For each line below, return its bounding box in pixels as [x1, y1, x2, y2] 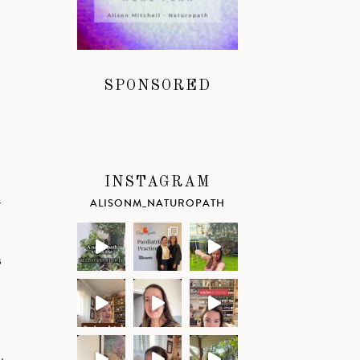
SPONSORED [104, 78, 211, 93]
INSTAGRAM [104, 174, 211, 190]
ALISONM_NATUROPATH [90, 195, 225, 211]
